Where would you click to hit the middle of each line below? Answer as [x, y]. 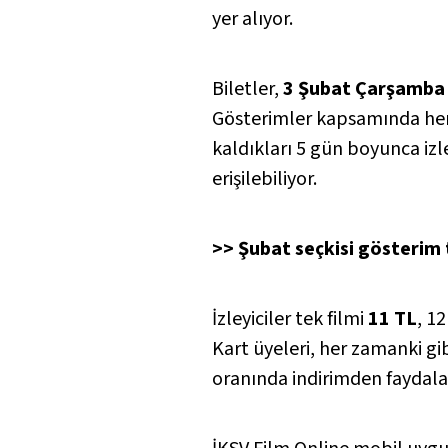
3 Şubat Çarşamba [364, 88]
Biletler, [247, 88]
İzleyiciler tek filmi [290, 318]
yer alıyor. [252, 18]
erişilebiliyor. [264, 178]
